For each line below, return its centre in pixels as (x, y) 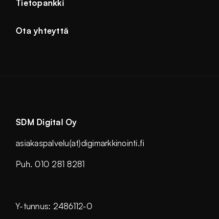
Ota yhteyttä (42, 31)
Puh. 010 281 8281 (50, 164)
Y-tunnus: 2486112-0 (54, 206)
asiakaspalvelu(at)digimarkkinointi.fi (80, 143)
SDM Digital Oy (46, 122)
